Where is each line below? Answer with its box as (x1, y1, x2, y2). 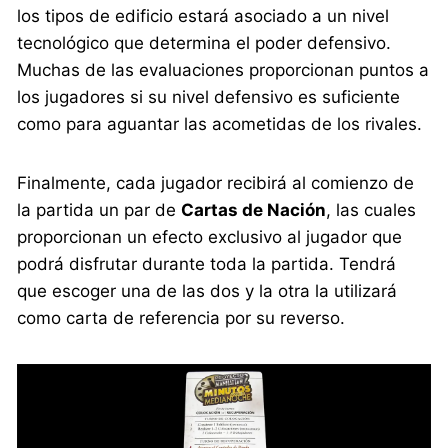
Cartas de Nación (181, 200, 327, 221)
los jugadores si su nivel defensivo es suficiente (17, 87, 401, 108)
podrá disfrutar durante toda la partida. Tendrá (17, 254, 397, 275)
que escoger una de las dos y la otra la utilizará (17, 281, 398, 302)
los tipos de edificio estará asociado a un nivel (17, 6, 390, 27)
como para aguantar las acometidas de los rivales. (17, 114, 423, 135)
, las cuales (326, 200, 417, 221)
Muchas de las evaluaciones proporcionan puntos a (17, 60, 430, 81)
